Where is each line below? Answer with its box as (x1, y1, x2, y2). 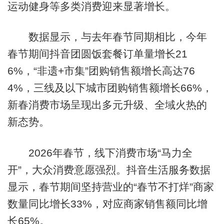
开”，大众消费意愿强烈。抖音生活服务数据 (7, 163, 210, 175)
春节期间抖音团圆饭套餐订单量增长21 (7, 48, 187, 60)
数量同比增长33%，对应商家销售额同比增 (7, 197, 207, 209)
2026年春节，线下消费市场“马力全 (7, 146, 192, 158)
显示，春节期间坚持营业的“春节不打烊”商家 (7, 180, 214, 192)
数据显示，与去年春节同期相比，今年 (7, 31, 207, 43)
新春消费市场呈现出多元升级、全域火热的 (7, 99, 207, 111)
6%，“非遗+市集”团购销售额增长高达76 (7, 65, 195, 77)
